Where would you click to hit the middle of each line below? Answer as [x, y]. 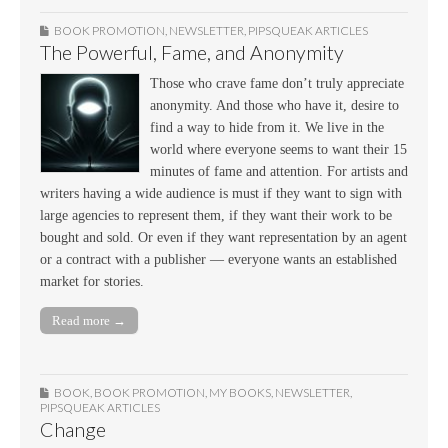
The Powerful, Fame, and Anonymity [192, 52]
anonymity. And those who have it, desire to [274, 105]
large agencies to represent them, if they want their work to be [216, 215]
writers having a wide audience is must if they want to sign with [221, 193]
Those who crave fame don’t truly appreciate [277, 83]
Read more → [89, 320]
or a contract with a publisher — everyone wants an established [218, 259]
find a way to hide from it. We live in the [267, 127]
